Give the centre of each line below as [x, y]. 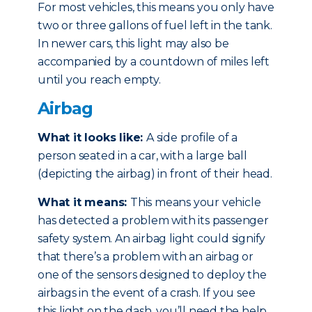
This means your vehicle [196, 202]
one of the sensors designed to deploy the [152, 275]
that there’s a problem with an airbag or [146, 257]
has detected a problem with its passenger [153, 220]
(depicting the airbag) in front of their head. [155, 174]
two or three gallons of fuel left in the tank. [155, 25]
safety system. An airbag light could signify [152, 239]
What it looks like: [92, 138]
